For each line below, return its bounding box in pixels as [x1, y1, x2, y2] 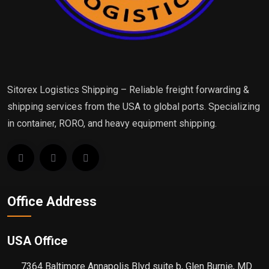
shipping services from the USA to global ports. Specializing [7, 101, 260, 113]
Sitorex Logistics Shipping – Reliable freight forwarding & [7, 84, 249, 96]
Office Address [7, 194, 97, 210]
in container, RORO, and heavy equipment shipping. [7, 118, 217, 130]
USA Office [7, 234, 67, 249]
